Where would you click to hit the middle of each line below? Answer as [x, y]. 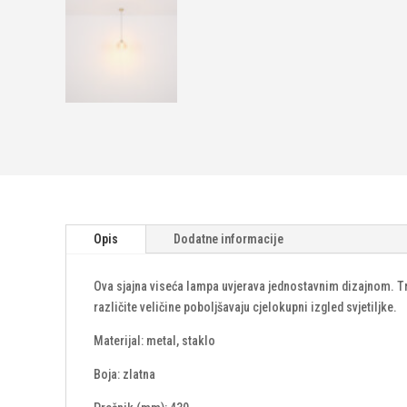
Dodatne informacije [228, 239]
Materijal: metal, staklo [154, 341]
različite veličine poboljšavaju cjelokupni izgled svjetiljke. [245, 308]
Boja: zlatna [124, 375]
